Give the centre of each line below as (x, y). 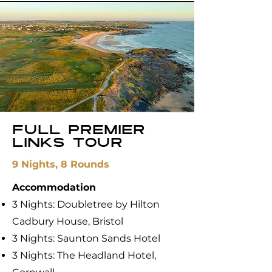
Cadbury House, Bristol (68, 221)
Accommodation (54, 187)
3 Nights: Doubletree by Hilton (86, 204)
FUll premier (79, 131)
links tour (67, 144)
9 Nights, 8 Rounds (61, 164)
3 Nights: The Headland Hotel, (84, 255)
